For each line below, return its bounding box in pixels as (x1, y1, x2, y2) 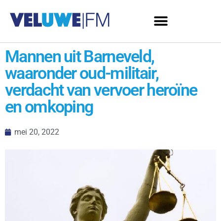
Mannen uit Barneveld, (5, 46, 154, 66)
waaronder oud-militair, (5, 63, 158, 83)
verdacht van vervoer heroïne (5, 80, 197, 100)
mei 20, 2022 (14, 127, 59, 137)
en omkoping (5, 97, 93, 116)
